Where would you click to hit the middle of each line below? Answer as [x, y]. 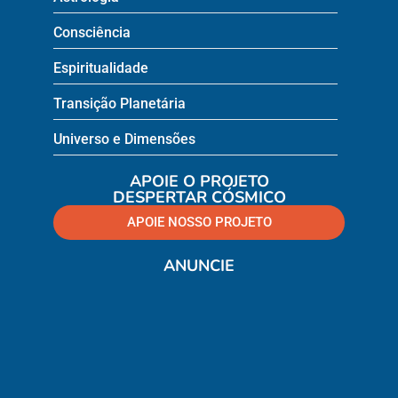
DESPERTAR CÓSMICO [199, 197]
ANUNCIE [199, 265]
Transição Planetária [119, 103]
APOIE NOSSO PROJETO [199, 222]
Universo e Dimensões [124, 139]
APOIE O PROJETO [199, 181]
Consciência [92, 32]
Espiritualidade [101, 68]
